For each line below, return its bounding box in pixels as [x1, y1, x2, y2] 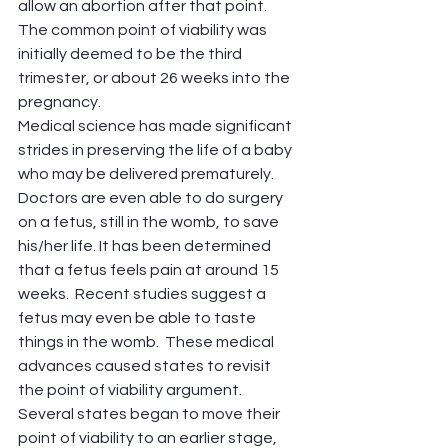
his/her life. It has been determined [18, 237, 274, 254]
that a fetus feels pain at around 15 [18, 261, 282, 278]
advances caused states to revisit [18, 357, 274, 374]
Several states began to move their [18, 405, 283, 422]
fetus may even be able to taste [18, 309, 259, 326]
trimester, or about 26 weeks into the [18, 69, 293, 86]
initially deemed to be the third [18, 45, 245, 62]
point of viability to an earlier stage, [18, 429, 280, 446]
